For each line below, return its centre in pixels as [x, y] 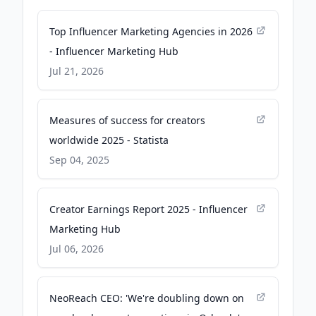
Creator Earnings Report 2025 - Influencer [148, 209]
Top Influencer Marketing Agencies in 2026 [151, 31]
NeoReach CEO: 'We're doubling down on [147, 298]
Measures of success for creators [127, 120]
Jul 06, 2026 [77, 249]
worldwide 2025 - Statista [109, 140]
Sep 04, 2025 [79, 160]
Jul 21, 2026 [77, 71]
